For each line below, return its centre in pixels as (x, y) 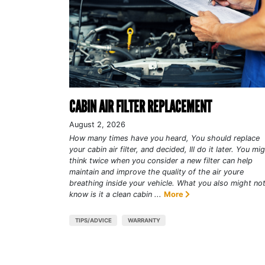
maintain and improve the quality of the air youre (156, 172)
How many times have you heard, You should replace (164, 138)
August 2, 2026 (97, 124)
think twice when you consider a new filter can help (161, 160)
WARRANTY (144, 220)
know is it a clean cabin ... (115, 194)
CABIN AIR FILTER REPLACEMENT (140, 106)
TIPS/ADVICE (93, 220)
